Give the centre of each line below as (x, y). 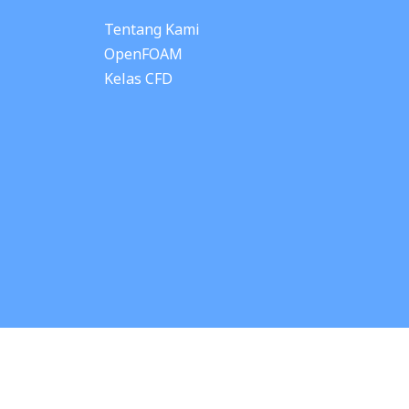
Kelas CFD (138, 79)
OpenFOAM (143, 54)
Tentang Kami (152, 30)
